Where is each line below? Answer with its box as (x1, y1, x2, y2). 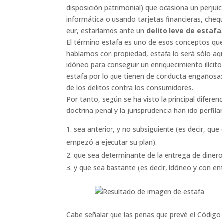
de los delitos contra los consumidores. (66, 83, 194, 93)
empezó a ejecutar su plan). (66, 137, 157, 147)
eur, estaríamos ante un (66, 26, 147, 36)
